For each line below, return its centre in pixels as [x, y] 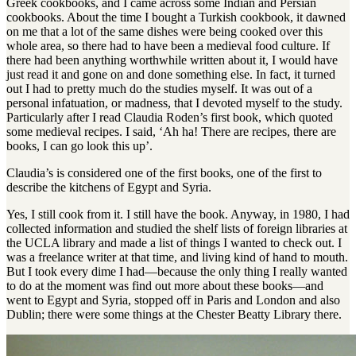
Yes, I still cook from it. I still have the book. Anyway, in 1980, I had [178, 215]
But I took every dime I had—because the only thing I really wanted [177, 272]
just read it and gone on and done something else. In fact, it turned [171, 75]
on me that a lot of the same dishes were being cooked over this [164, 32]
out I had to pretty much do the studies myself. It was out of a [159, 89]
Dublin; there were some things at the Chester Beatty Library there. [174, 315]
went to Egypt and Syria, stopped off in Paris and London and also [173, 300]
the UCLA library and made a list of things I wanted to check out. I [174, 243]
